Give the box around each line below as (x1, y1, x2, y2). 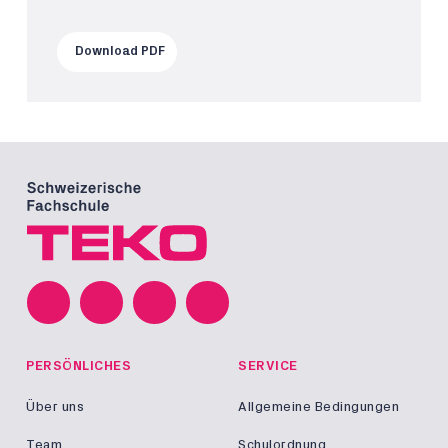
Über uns (26, 399, 84, 414)
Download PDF (75, 45, 165, 59)
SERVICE (238, 358, 298, 373)
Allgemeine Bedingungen (238, 399, 399, 414)
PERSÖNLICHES (26, 358, 131, 373)
